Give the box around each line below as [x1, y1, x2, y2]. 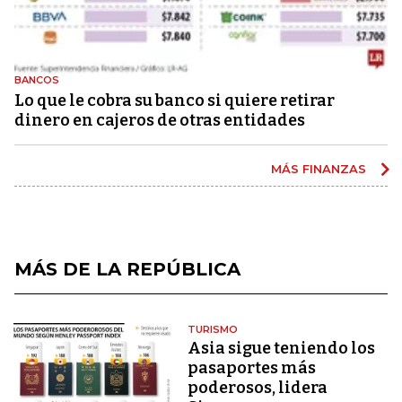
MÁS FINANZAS [271, 161, 370, 176]
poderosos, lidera [188, 377, 328, 398]
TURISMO [188, 322, 239, 336]
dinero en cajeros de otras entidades [14, 109, 305, 130]
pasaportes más [188, 357, 317, 378]
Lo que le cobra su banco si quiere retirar [14, 90, 335, 110]
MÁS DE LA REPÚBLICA [14, 258, 240, 280]
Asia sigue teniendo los [188, 337, 376, 358]
